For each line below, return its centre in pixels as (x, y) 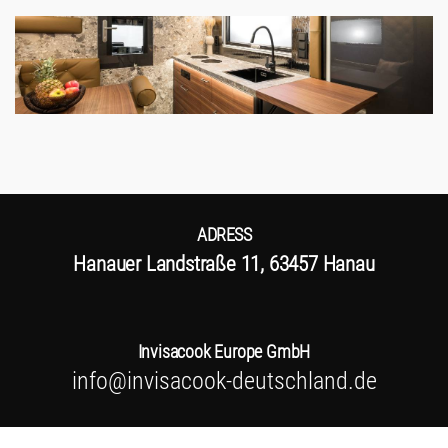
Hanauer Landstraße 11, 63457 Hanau (224, 264)
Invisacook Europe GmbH (224, 351)
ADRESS (224, 234)
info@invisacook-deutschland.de (224, 381)
